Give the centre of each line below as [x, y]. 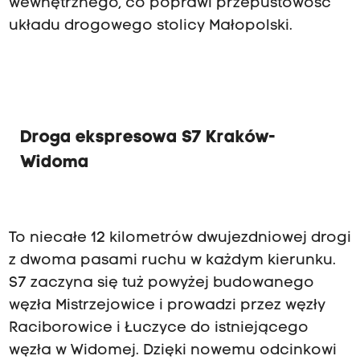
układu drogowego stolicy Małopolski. [150, 26]
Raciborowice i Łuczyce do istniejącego [158, 329]
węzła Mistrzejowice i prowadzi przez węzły [167, 306]
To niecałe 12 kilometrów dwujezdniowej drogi [180, 239]
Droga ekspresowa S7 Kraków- [147, 138]
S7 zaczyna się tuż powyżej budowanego [161, 284]
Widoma [54, 163]
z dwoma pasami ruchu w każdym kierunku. [172, 261]
